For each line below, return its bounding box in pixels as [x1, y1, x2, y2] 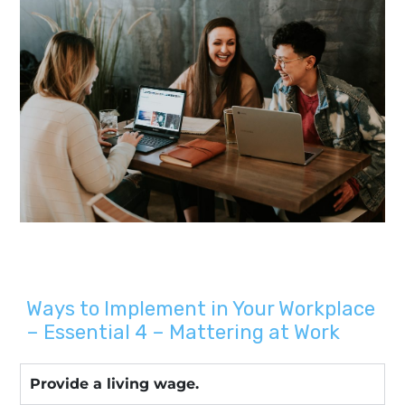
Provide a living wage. [30, 375, 199, 393]
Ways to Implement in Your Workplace [26, 297, 375, 322]
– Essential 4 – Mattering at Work [26, 320, 340, 345]
